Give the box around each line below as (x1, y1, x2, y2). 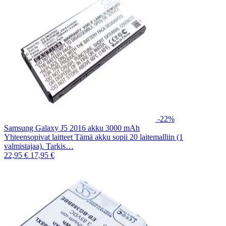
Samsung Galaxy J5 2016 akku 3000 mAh (4, 123, 140, 132)
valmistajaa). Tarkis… (4, 141, 74, 150)
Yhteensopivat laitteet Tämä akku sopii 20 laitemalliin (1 (4, 132, 183, 141)
